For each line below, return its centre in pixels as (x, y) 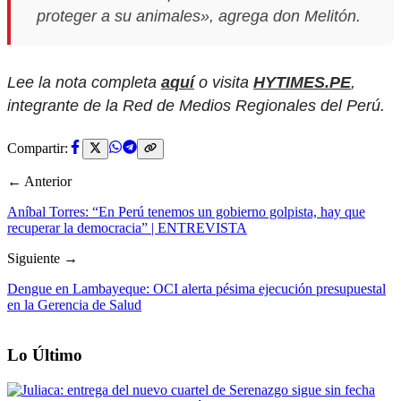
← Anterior (39, 181)
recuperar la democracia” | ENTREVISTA (127, 227)
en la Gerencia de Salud (74, 304)
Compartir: (38, 149)
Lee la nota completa (84, 82)
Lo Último (45, 355)
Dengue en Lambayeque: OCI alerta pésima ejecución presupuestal (196, 288)
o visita (224, 82)
